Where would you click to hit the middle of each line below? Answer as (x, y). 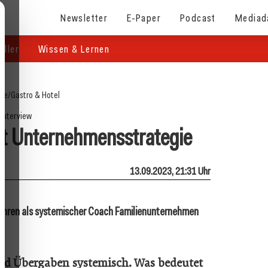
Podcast (198, 17)
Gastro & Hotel (35, 95)
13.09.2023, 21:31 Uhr (170, 171)
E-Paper (144, 17)
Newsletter (84, 17)
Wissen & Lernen (74, 49)
